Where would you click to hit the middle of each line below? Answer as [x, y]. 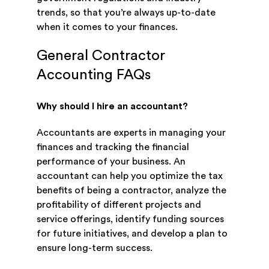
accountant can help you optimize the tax [129, 176]
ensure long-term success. [94, 248]
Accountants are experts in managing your [131, 133]
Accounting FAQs [93, 75]
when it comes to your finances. [107, 27]
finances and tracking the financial [113, 147]
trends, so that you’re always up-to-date [126, 13]
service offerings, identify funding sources [130, 219]
